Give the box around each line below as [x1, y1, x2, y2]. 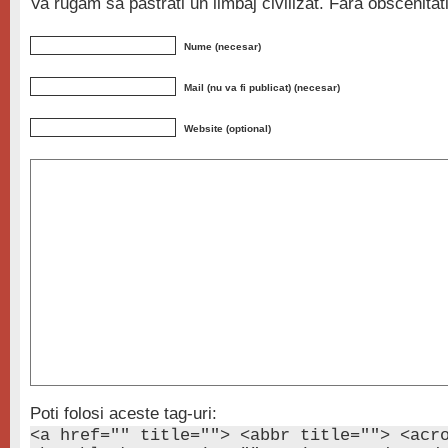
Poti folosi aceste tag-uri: [30, 404, 217, 423]
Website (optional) [184, 123, 271, 134]
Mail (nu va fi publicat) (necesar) [184, 82, 340, 93]
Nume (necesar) [184, 41, 261, 52]
